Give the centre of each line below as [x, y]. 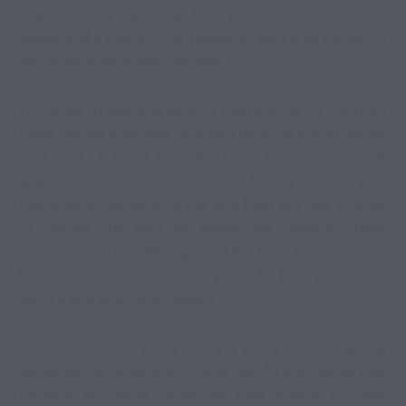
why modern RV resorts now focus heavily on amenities [203, 182]
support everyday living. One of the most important [203, 15]
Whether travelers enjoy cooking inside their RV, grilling [203, 348]
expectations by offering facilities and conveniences [203, 252]
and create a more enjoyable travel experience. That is [203, 158]
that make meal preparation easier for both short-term [203, 276]
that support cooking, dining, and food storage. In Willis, [203, 205]
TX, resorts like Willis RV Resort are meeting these [203, 229]
